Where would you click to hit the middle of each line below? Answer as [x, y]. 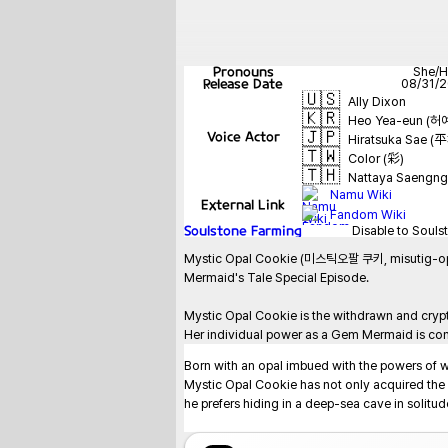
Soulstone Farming [243, 230]
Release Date [243, 83]
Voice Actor [243, 136]
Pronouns [243, 71]
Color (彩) [376, 158]
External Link [243, 204]
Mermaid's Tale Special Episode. [276, 277]
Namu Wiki [361, 194]
